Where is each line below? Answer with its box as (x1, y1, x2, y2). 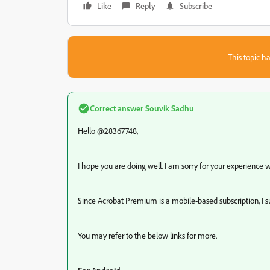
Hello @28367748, (78, 125, 138, 136)
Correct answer (90, 103, 143, 113)
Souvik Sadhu (143, 103, 194, 113)
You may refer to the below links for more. (78, 230, 217, 240)
